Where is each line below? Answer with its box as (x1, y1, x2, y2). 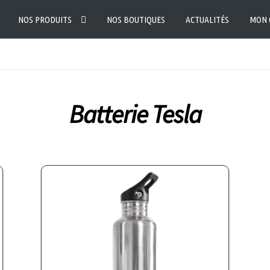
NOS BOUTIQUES (107, 14, 166, 25)
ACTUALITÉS (185, 14, 229, 25)
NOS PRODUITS (18, 14, 72, 25)
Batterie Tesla (69, 98, 201, 130)
